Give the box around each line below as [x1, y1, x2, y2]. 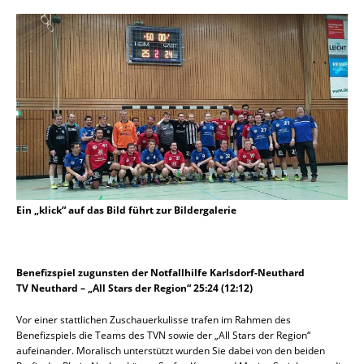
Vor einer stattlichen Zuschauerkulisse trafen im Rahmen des [16, 313, 291, 327]
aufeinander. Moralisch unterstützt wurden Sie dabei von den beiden [16, 344, 325, 358]
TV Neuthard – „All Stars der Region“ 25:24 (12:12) [16, 281, 253, 296]
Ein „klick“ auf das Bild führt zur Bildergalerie [16, 203, 236, 218]
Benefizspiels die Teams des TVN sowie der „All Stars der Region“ [16, 328, 310, 343]
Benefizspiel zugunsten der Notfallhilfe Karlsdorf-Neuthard [16, 266, 305, 280]
